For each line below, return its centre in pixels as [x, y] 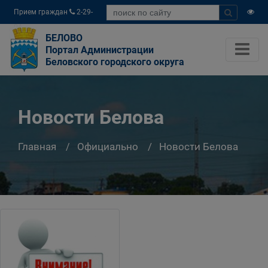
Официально [108, 146]
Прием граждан [42, 12]
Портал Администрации [100, 50]
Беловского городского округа [115, 62]
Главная [37, 146]
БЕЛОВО [64, 38]
